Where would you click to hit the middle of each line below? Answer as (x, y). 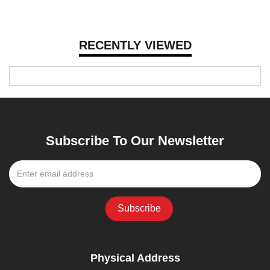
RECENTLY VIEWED (135, 45)
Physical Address (135, 258)
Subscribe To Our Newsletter (135, 140)
